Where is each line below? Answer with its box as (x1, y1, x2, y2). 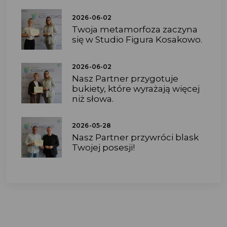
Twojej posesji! (72, 142, 135, 153)
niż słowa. (72, 93, 113, 104)
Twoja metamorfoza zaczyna (72, 24, 198, 35)
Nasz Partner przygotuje (72, 73, 178, 84)
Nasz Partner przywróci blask (72, 132, 199, 143)
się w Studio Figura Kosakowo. (72, 34, 202, 45)
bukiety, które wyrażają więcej (72, 83, 200, 94)
